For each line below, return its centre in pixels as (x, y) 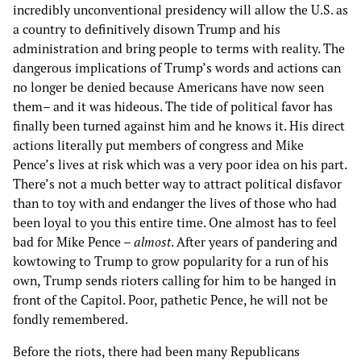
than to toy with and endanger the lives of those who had (175, 203)
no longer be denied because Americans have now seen (168, 87)
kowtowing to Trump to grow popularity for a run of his (171, 261)
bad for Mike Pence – (73, 242)
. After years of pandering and (254, 242)
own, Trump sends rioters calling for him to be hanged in (174, 281)
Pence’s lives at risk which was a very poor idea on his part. (180, 165)
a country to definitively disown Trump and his (147, 29)
